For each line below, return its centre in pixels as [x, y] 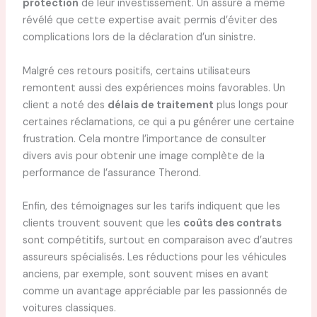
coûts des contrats [232, 224]
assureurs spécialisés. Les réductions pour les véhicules [154, 258]
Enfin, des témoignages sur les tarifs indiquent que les [151, 207]
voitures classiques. [69, 309]
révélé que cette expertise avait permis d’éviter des [150, 21]
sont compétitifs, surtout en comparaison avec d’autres [157, 241]
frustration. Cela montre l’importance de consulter [144, 139]
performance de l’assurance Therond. [111, 173]
